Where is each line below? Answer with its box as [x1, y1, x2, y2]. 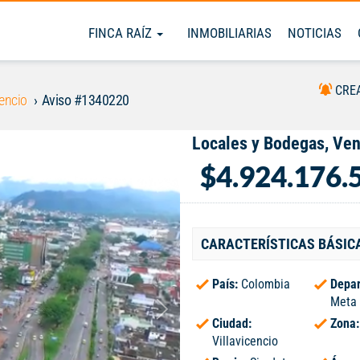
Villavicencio [212, 333, 278, 349]
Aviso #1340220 [41, 92, 129, 108]
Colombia [241, 276, 290, 292]
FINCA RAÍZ [88, 25, 155, 41]
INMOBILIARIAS [187, 25, 272, 41]
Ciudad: [212, 316, 252, 331]
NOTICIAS [288, 25, 342, 41]
